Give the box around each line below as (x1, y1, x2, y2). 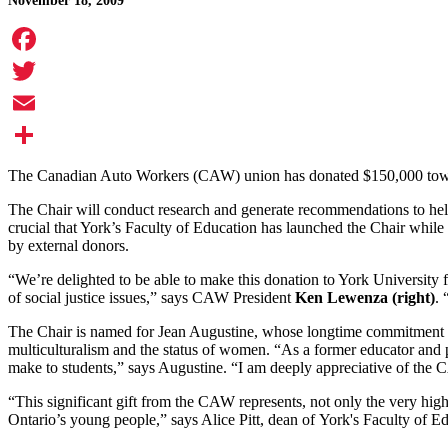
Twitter (8, 94, 53, 112)
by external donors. (8, 237, 129, 255)
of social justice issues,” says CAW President (8, 289, 295, 307)
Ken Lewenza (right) (295, 289, 435, 307)
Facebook (8, 62, 70, 80)
